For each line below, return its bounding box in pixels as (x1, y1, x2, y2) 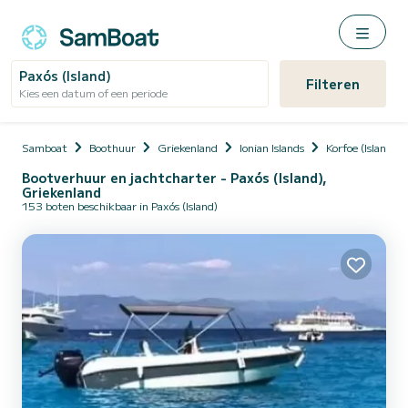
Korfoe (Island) (326, 139, 396, 155)
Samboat (22, 139, 67, 155)
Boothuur (89, 139, 136, 155)
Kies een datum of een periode (19, 85, 168, 100)
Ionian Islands (240, 139, 304, 155)
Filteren (305, 75, 360, 93)
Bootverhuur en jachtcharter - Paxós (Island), (22, 168, 327, 187)
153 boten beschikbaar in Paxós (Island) (22, 198, 218, 213)
